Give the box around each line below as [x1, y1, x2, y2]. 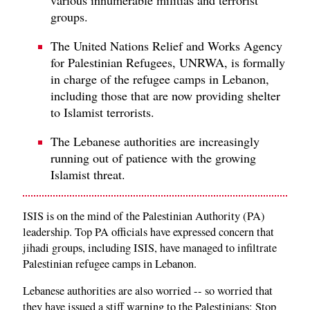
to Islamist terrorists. [51, 103, 154, 120]
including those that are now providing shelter [51, 86, 280, 104]
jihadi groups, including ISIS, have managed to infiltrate [23, 239, 277, 255]
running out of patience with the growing [51, 149, 256, 166]
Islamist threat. [51, 165, 125, 183]
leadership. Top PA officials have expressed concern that [23, 224, 274, 239]
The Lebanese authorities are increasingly [51, 132, 259, 149]
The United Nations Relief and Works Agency [51, 37, 282, 54]
